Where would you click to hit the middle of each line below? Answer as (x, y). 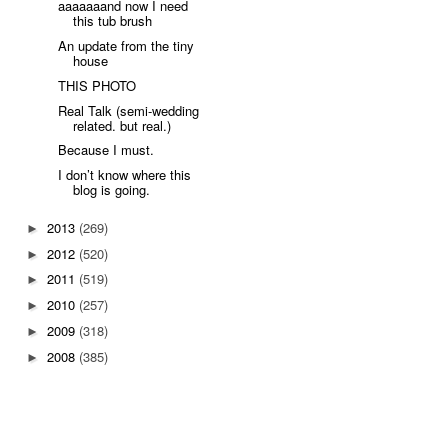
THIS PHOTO (97, 85)
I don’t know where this (125, 175)
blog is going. (112, 190)
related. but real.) (122, 125)
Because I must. (106, 150)
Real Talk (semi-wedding (129, 110)
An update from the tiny (126, 46)
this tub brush (113, 21)
